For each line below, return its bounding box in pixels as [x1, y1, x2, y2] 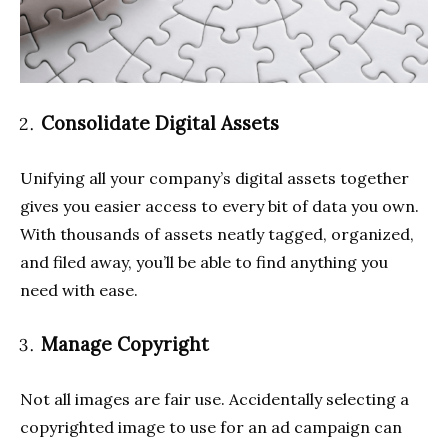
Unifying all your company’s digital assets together [20, 168, 409, 189]
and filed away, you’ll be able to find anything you [20, 252, 388, 273]
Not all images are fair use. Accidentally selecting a [20, 389, 409, 410]
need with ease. [20, 280, 138, 301]
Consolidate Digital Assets [41, 111, 279, 136]
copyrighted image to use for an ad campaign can [20, 417, 402, 438]
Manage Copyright [41, 332, 209, 357]
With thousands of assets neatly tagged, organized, [20, 224, 414, 245]
